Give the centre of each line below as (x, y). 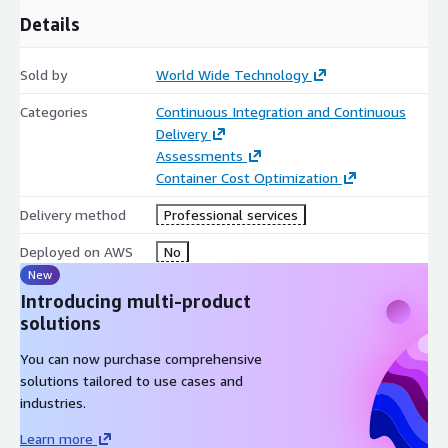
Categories (54, 111)
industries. (53, 402)
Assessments (199, 155)
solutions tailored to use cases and (131, 380)
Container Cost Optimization (246, 177)
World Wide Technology (231, 74)
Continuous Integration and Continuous (280, 111)
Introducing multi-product (135, 300)
